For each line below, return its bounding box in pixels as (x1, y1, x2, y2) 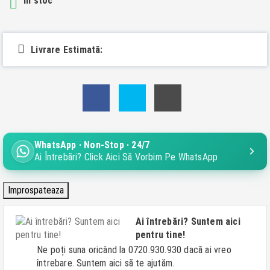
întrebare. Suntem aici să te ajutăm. (37, 257, 175, 269)
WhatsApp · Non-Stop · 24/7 (34, 139, 150, 151)
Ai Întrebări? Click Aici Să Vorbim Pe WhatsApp (34, 151, 218, 163)
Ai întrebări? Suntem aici (135, 216, 240, 227)
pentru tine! (135, 229, 186, 240)
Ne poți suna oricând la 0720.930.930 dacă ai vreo (37, 244, 231, 256)
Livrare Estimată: (31, 44, 103, 55)
